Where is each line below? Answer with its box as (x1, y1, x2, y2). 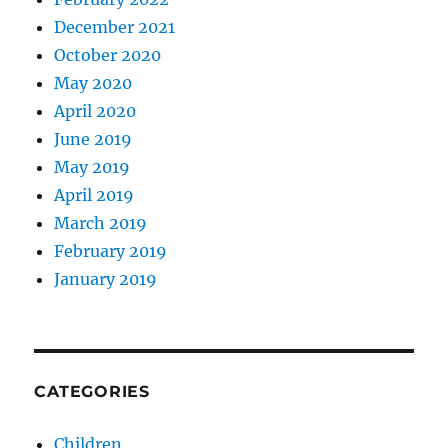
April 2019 (54, 185, 135, 205)
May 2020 (54, 73, 133, 93)
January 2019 (54, 269, 158, 289)
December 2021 (54, 17, 176, 37)
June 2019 (54, 129, 133, 149)
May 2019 (54, 157, 131, 177)
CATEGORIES (34, 382, 150, 401)
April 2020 (54, 101, 137, 121)
